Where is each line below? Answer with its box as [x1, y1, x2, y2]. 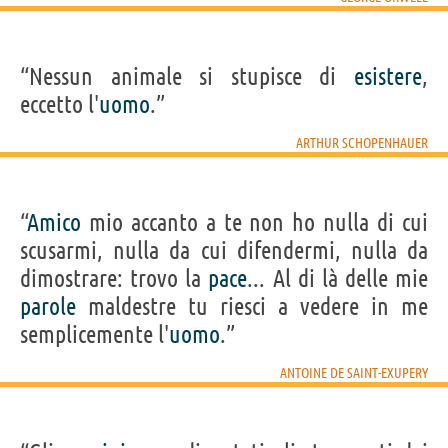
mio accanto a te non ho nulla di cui [81, 208, 428, 236]
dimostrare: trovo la [20, 264, 209, 292]
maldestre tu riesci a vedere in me [76, 292, 428, 320]
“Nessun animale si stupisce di [20, 62, 354, 90]
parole [20, 292, 76, 320]
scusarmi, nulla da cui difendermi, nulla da [20, 236, 428, 264]
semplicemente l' [20, 320, 169, 348]
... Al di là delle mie [247, 264, 428, 292]
